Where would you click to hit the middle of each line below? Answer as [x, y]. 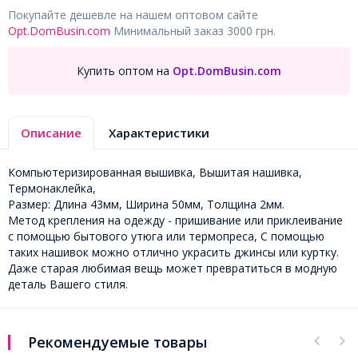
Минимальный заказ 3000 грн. [193, 30]
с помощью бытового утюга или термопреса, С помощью [166, 236]
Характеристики [159, 132]
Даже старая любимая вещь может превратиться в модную [173, 268]
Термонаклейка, [52, 188]
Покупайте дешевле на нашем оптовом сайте [133, 14]
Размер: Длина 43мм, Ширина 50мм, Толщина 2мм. [146, 204]
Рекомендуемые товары [117, 342]
